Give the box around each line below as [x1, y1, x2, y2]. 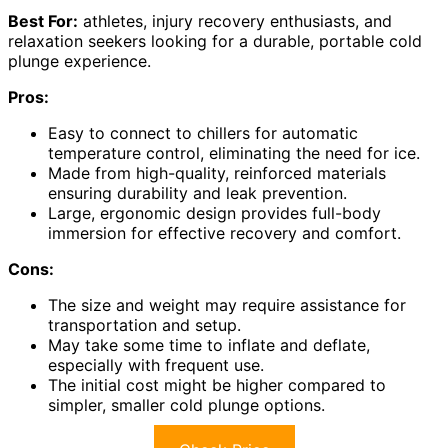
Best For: [8, 10, 78, 31]
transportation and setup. [48, 314, 241, 335]
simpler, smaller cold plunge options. [48, 394, 325, 415]
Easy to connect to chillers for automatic [48, 122, 358, 143]
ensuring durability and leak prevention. [48, 182, 347, 203]
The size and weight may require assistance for [48, 294, 406, 315]
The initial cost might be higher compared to [48, 374, 386, 395]
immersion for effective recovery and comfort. [48, 222, 401, 243]
